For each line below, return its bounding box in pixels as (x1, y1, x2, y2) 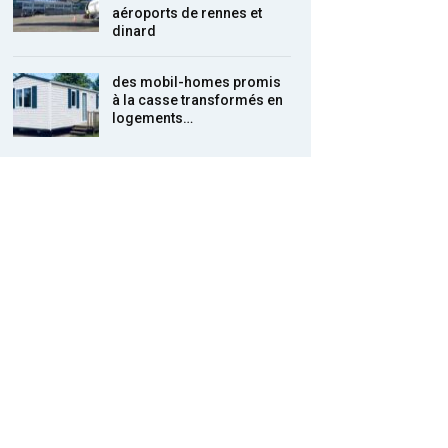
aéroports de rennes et (112, 5, 263, 22)
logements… (112, 110, 194, 127)
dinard (112, 23, 157, 40)
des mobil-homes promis (112, 74, 282, 91)
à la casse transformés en (112, 92, 284, 109)
